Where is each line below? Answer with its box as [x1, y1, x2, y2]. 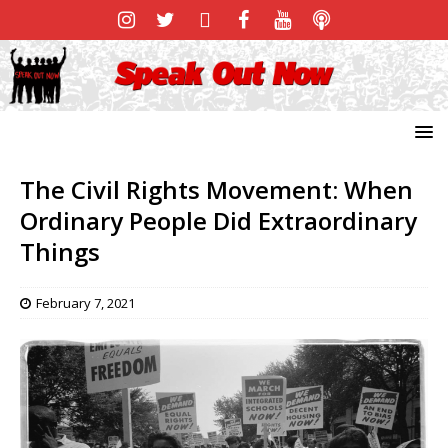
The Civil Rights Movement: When [20, 172, 413, 206]
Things [20, 234, 100, 268]
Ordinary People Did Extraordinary [20, 203, 417, 237]
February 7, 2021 [36, 293, 135, 312]
